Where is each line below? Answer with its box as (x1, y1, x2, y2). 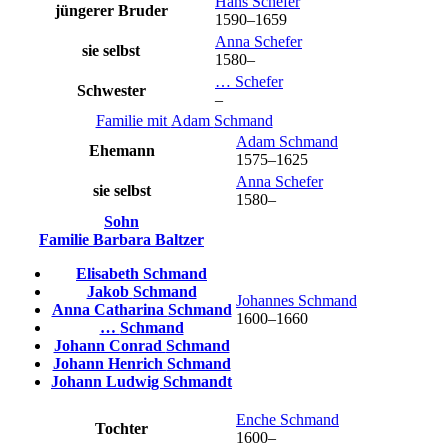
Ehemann (88, 141, 155, 159)
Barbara (93, 230, 155, 248)
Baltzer (155, 230, 204, 248)
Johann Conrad (53, 336, 166, 354)
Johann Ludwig (51, 372, 163, 390)
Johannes (236, 291, 298, 309)
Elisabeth (76, 264, 143, 282)
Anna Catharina (51, 300, 168, 318)
